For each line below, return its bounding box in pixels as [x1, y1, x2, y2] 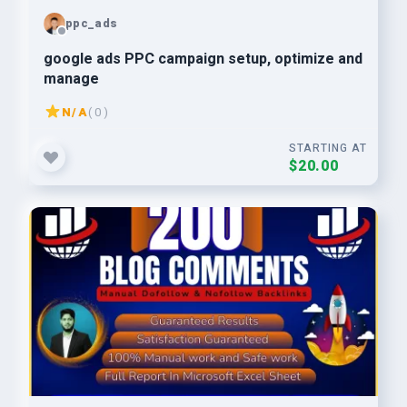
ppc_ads [65, 14, 118, 32]
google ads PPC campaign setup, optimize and [44, 48, 362, 70]
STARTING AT [289, 140, 367, 156]
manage [44, 68, 99, 90]
